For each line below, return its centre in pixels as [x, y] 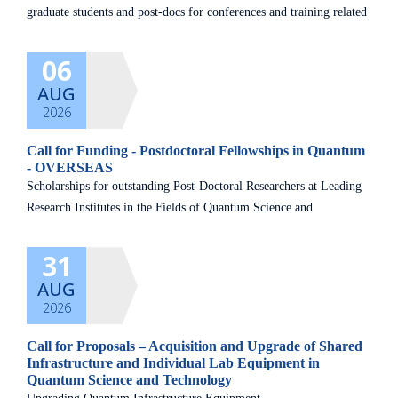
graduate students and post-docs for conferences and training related [197, 12]
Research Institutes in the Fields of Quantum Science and [170, 208]
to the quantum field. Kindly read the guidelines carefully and [182, 34]
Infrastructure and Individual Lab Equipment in [173, 363]
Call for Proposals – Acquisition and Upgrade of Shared [195, 346]
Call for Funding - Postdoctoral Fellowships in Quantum [196, 151]
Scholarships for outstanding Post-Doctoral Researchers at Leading [194, 187]
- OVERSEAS [70, 168]
